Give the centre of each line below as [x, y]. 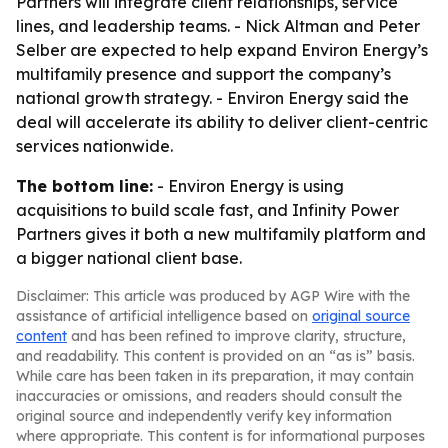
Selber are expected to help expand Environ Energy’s [222, 50]
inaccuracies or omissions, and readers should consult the [209, 396]
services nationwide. [94, 146]
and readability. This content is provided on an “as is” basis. [215, 356]
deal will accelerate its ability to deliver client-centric [222, 122]
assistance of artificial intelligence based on [164, 316]
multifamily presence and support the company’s [203, 74]
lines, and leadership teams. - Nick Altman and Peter [218, 26]
